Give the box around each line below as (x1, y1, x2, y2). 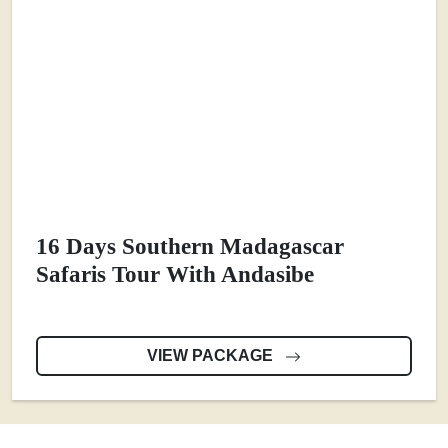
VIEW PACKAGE (147, 347, 277, 365)
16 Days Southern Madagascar (36, 233, 344, 260)
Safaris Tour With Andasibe (36, 261, 314, 288)
